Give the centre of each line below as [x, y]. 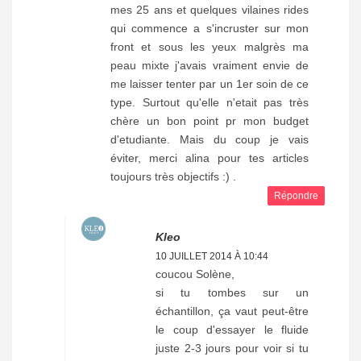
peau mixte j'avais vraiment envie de [210, 65]
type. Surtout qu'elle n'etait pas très [210, 102]
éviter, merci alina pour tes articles [210, 158]
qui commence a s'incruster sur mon [210, 28]
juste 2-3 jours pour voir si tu [232, 348]
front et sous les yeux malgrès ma [210, 46]
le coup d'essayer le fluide [232, 329]
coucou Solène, [195, 274]
